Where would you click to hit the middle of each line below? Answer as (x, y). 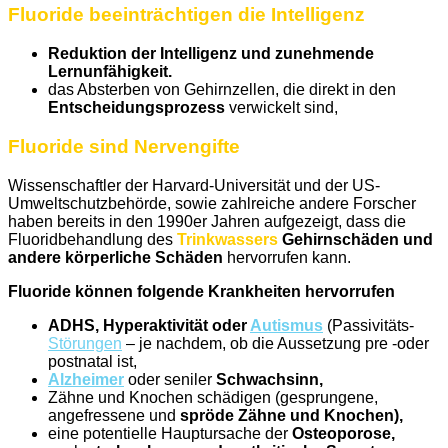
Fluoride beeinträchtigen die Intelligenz (186, 15)
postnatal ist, (92, 361)
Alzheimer (86, 379)
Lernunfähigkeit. (110, 72)
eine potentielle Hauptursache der (170, 433)
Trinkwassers (227, 239)
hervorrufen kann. (287, 257)
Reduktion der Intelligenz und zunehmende (211, 54)
